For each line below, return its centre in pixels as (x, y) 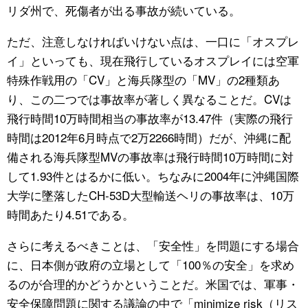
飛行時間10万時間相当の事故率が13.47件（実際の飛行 (150, 118)
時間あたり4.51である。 (70, 214)
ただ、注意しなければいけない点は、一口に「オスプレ (153, 41)
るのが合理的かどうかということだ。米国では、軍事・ (153, 283)
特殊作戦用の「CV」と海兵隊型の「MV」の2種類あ (143, 79)
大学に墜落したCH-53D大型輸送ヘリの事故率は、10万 (151, 195)
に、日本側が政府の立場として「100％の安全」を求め (151, 264)
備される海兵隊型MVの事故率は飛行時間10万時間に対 (150, 156)
